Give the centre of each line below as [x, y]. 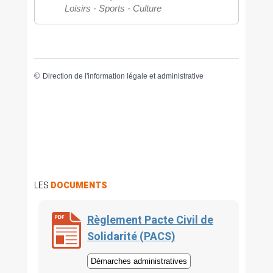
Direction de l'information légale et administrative [123, 76]
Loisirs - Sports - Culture [113, 9]
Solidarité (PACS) [131, 236]
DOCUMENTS [79, 185]
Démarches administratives [139, 261]
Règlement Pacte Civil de [150, 220]
